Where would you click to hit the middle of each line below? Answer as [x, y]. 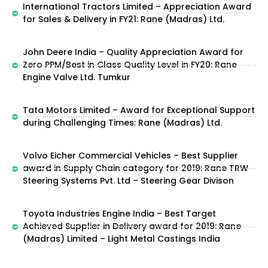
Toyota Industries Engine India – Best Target [119, 214]
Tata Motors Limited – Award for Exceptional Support [138, 110]
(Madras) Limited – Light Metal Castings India [121, 239]
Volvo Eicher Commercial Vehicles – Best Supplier [130, 156]
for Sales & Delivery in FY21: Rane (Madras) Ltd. [123, 19]
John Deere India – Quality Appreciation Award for [133, 52]
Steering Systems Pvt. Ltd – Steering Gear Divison [128, 181]
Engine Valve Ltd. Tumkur [76, 77]
